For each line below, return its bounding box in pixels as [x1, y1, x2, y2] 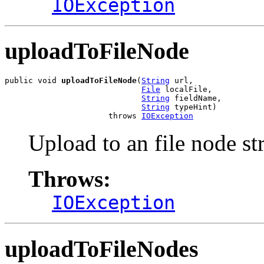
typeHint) [170, 103, 217, 112]
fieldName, [170, 94, 222, 103]
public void [5, 76, 61, 85]
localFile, [160, 85, 212, 94]
